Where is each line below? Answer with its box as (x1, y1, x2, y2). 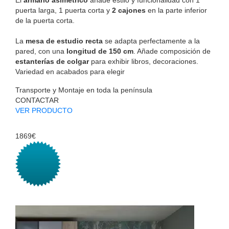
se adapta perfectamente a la (103, 36, 200, 45)
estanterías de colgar (15, 57, 89, 65)
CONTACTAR (15, 96, 59, 104)
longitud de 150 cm (66, 47, 133, 55)
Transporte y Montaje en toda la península (15, 85, 152, 94)
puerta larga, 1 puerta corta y (15, 6, 112, 14)
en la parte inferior (146, 6, 207, 14)
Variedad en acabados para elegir (15, 67, 125, 76)
